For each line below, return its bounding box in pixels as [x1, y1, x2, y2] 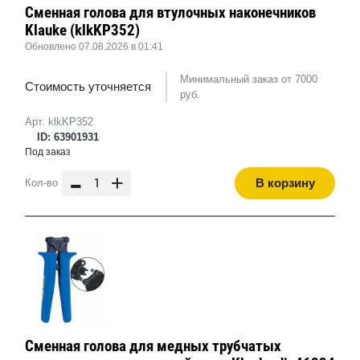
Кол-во [25, 177, 58, 190]
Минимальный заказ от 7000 [179, 73, 317, 86]
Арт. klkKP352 [25, 116, 93, 129]
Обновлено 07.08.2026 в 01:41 [25, 41, 163, 53]
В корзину [255, 176, 315, 190]
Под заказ [25, 146, 71, 158]
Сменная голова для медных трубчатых [25, 337, 281, 356]
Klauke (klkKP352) [25, 21, 140, 40]
